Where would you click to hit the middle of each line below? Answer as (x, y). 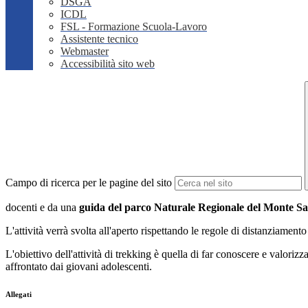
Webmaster (85, 52)
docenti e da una (42, 208)
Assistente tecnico (99, 39)
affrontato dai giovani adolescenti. (79, 267)
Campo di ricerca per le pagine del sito (89, 183)
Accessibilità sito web (108, 64)
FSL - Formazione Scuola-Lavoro (134, 27)
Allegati (19, 295)
